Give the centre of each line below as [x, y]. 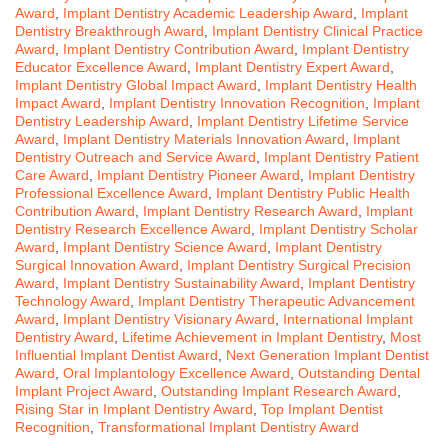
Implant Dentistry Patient [341, 156]
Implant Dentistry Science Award [165, 246]
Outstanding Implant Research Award [279, 390]
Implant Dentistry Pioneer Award [198, 174]
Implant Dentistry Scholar [338, 228]
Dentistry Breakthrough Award [109, 30]
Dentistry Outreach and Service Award [135, 156]
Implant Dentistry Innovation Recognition [237, 102]
